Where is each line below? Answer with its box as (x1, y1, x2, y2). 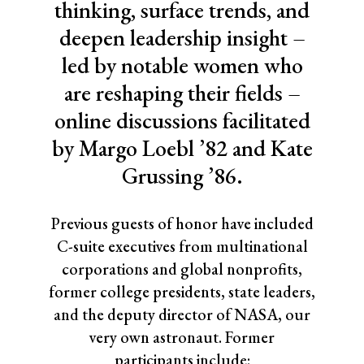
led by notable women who (61, 50, 303, 80)
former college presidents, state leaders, (49, 281, 315, 303)
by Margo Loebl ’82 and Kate (51, 133, 313, 163)
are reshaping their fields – (63, 78, 301, 108)
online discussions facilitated (54, 106, 310, 136)
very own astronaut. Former (89, 327, 275, 349)
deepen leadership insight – (58, 23, 305, 53)
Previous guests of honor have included (50, 213, 314, 235)
